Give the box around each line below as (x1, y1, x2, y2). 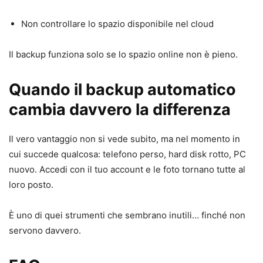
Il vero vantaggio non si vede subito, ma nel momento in (9, 133, 240, 144)
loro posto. (9, 178, 53, 190)
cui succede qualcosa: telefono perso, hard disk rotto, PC (9, 148, 246, 160)
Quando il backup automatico (9, 79, 236, 99)
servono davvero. (9, 224, 81, 236)
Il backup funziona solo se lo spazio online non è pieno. (9, 48, 238, 60)
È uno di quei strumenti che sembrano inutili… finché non (9, 209, 245, 221)
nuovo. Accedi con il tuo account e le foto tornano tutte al (9, 163, 245, 175)
